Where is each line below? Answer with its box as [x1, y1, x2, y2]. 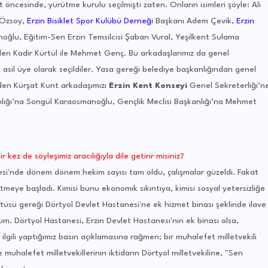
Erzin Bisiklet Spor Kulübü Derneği [26, 17, 153, 26]
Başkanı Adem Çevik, [153, 17, 236, 26]
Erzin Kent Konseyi [108, 81, 190, 90]
